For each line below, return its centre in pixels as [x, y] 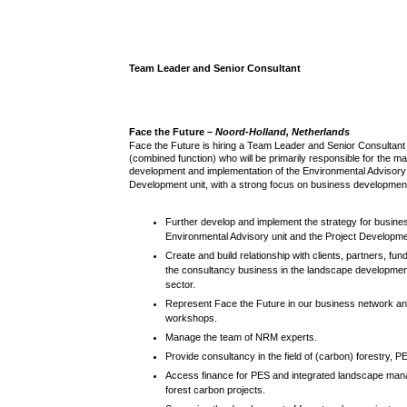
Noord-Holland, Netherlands [283, 132]
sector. [181, 285]
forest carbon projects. [216, 390]
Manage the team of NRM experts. [242, 338]
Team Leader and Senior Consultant [215, 69]
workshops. [192, 318]
